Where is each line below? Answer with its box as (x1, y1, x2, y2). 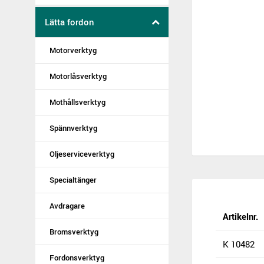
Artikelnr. (223, 210, 258, 223)
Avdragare (49, 200, 85, 211)
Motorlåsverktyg (49, 71, 107, 81)
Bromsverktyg (49, 226, 98, 237)
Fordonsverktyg (49, 252, 104, 263)
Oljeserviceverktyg (49, 148, 114, 159)
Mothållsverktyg (49, 97, 105, 107)
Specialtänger (49, 174, 97, 185)
